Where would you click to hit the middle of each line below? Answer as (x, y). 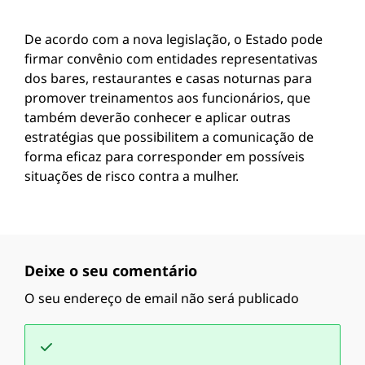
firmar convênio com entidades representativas (171, 59)
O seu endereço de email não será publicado (162, 298)
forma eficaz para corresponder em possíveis (165, 156)
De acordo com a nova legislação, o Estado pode (174, 39)
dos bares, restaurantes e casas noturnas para (168, 78)
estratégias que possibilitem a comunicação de (169, 137)
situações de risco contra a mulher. (132, 176)
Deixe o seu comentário (111, 270)
